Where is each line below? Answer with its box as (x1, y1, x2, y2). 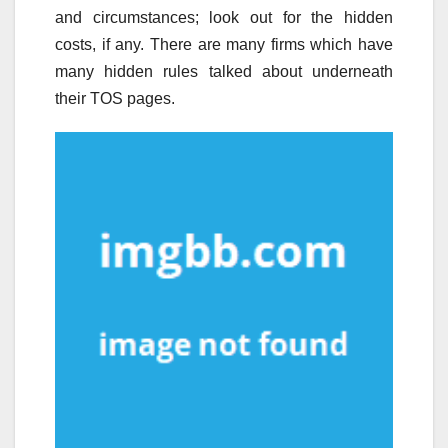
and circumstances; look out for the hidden (55, 8, 393, 26)
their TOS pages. (55, 89, 175, 107)
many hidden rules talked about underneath (55, 62, 393, 80)
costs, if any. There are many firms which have (55, 35, 393, 53)
